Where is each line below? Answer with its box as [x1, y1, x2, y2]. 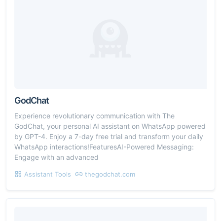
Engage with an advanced [14, 153, 99, 162]
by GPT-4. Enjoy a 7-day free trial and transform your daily [14, 132, 203, 141]
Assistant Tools [24, 170, 71, 179]
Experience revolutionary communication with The [14, 111, 175, 120]
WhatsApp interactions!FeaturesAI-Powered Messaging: [14, 143, 194, 151]
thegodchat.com [85, 170, 135, 179]
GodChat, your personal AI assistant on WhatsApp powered [14, 122, 206, 131]
